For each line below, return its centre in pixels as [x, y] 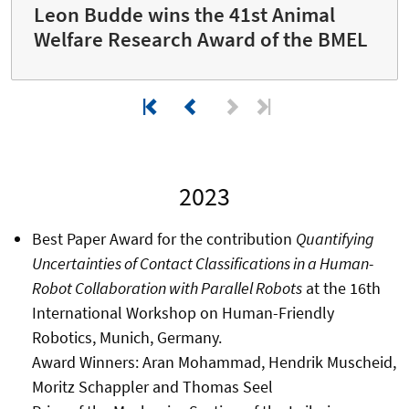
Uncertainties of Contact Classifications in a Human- [202, 263]
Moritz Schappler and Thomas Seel [152, 386]
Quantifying [335, 238]
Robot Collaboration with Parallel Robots [167, 288]
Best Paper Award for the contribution [163, 238]
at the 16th [341, 288]
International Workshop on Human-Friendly [183, 312]
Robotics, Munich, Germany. [126, 337]
